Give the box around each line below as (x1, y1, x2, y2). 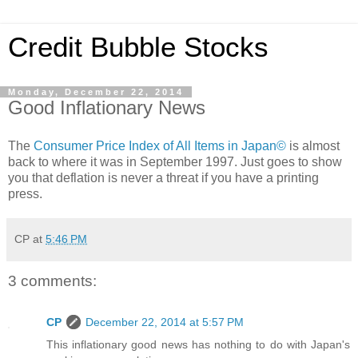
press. (8, 186, 42, 201)
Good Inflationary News (8, 97, 205, 118)
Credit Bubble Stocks (8, 32, 268, 62)
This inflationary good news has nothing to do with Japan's (46, 338, 350, 352)
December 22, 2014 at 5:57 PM (86, 316, 244, 329)
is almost (286, 138, 340, 153)
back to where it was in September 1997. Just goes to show (8, 154, 342, 169)
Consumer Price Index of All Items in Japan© (34, 138, 286, 153)
